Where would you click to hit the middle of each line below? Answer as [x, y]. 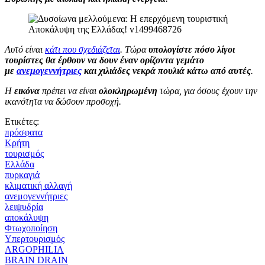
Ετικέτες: [22, 121]
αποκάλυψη [27, 217]
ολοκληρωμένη [128, 91]
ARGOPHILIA [34, 249]
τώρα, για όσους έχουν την [207, 91]
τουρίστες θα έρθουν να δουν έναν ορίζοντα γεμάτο [104, 60]
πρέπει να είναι [69, 91]
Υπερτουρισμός [35, 238]
